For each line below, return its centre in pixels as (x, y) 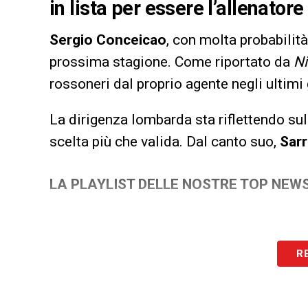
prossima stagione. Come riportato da (172, 62)
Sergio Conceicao (108, 40)
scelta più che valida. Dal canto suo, (165, 142)
